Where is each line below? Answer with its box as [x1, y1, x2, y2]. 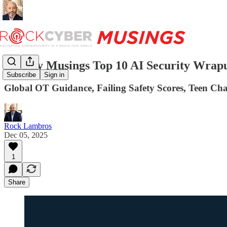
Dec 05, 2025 [4, 130, 48, 139]
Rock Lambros [4, 121, 52, 130]
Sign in [44, 71, 64, 79]
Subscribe [7, 71, 36, 79]
